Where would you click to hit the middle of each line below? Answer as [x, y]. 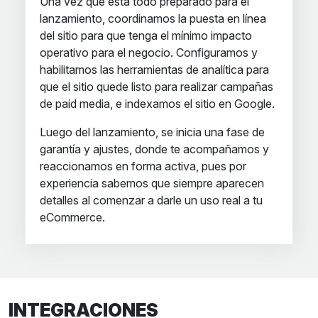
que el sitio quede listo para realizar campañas [157, 87]
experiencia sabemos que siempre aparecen [152, 183]
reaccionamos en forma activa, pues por [143, 166]
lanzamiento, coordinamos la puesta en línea [153, 18]
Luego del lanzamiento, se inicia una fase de [152, 132]
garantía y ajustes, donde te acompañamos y [154, 149]
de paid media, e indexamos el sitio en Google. [157, 104]
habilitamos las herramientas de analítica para [154, 70]
